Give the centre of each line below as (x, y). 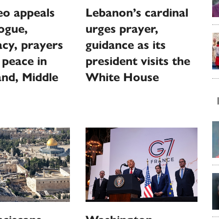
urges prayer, (122, 29)
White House (122, 77)
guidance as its (126, 45)
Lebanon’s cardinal (137, 12)
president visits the (138, 61)
